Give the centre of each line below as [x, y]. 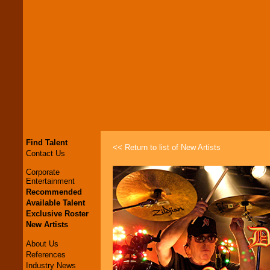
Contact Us [46, 153]
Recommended [54, 192]
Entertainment [50, 181]
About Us [42, 243]
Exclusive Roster [57, 214]
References [46, 254]
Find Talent [47, 143]
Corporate [43, 172]
